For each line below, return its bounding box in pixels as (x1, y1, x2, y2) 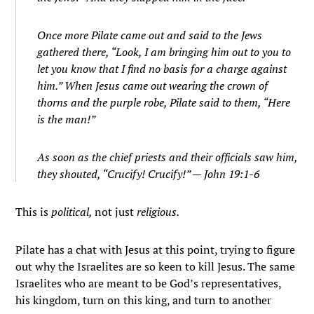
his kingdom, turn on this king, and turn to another (15, 292, 272, 308)
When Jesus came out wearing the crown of (64, 78, 268, 93)
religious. (137, 204, 180, 219)
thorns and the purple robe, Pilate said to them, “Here (37, 95, 291, 110)
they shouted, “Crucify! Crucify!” (37, 166, 193, 182)
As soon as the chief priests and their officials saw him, (37, 149, 298, 165)
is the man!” (37, 111, 96, 127)
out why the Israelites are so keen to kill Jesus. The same (15, 259, 296, 274)
